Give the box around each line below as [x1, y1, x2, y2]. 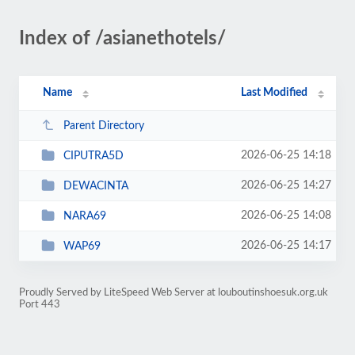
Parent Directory [63, 120, 144, 132]
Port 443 [19, 300, 60, 309]
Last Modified [241, 87, 308, 98]
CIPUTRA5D [63, 150, 124, 162]
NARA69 [63, 210, 106, 222]
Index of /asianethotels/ [19, 29, 226, 48]
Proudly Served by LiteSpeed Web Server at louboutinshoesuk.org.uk [19, 288, 328, 297]
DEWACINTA [63, 180, 128, 192]
